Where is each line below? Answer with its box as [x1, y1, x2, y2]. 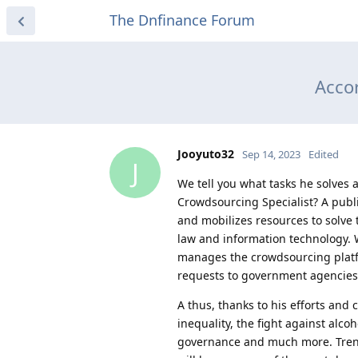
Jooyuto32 [177, 146, 234, 161]
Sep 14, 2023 [242, 147, 300, 161]
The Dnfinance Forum [109, 10, 255, 30]
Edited [308, 147, 339, 161]
